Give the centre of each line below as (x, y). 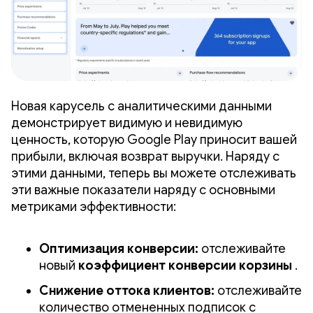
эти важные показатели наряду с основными (143, 190)
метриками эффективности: (94, 206)
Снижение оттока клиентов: (127, 290)
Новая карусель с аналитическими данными (141, 106)
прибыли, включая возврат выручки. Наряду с (145, 156)
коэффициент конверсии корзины (185, 265)
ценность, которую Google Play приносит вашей (154, 139)
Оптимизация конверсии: (119, 248)
